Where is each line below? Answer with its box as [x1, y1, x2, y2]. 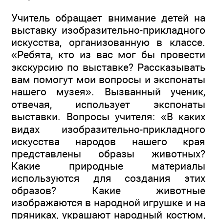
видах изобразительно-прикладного [11, 123, 205, 136]
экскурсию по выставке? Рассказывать [11, 61, 205, 74]
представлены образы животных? [11, 148, 205, 160]
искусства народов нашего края [11, 135, 205, 148]
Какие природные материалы [11, 160, 205, 173]
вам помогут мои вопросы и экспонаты [11, 73, 205, 86]
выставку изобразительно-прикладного [11, 24, 205, 37]
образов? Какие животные [11, 184, 205, 197]
